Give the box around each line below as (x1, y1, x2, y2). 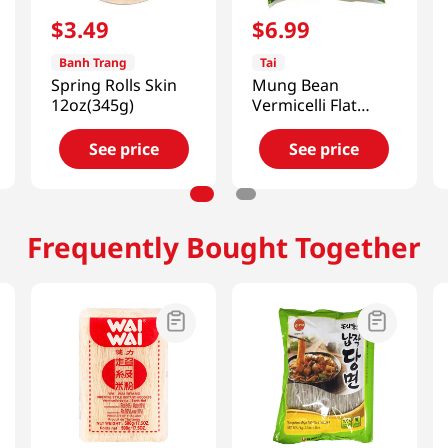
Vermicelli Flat (251, 93, 357, 116)
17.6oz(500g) (251, 113, 348, 136)
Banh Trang (59, 53, 128, 71)
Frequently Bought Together (27, 227, 421, 266)
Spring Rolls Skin (51, 73, 178, 96)
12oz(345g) (51, 93, 135, 116)
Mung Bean (251, 73, 339, 96)
